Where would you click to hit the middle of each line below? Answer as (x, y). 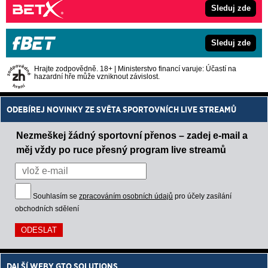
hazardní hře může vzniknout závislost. (97, 76)
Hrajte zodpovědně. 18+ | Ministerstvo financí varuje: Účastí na (135, 68)
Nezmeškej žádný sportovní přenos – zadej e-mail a (132, 135)
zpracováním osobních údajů (126, 196)
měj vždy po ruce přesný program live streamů (121, 149)
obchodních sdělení (47, 208)
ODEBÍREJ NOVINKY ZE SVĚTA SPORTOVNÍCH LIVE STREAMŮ (121, 109)
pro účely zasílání (202, 196)
